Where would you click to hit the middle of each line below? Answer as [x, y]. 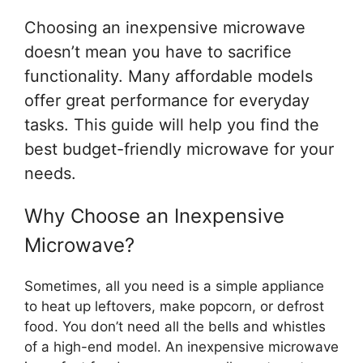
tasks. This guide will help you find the [172, 124]
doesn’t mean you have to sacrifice [158, 51]
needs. [50, 173]
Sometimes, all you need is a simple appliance [174, 286]
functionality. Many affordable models [169, 76]
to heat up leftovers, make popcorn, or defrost [174, 306]
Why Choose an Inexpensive [154, 216]
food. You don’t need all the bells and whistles [175, 326]
